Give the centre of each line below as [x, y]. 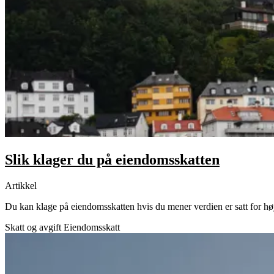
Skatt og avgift [33, 228]
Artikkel [21, 186]
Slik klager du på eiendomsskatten [112, 160]
